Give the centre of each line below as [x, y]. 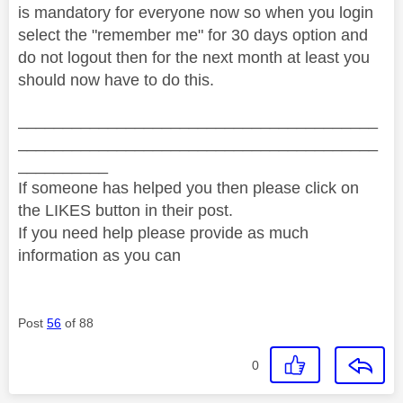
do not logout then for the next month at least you [194, 57]
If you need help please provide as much [163, 233]
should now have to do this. [116, 80]
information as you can [99, 255]
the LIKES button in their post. [125, 210]
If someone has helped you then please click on [188, 188]
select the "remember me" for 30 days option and [193, 35]
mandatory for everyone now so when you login [204, 12]
